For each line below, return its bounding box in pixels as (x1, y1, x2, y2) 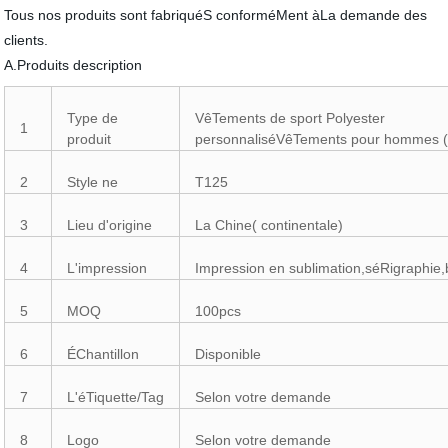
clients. (4, 32, 49, 48)
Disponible (195, 346, 262, 362)
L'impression (67, 260, 148, 276)
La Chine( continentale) (195, 217, 344, 233)
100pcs (195, 303, 242, 319)
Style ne (67, 174, 119, 190)
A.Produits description (4, 57, 143, 73)
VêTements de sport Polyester (195, 110, 386, 126)
